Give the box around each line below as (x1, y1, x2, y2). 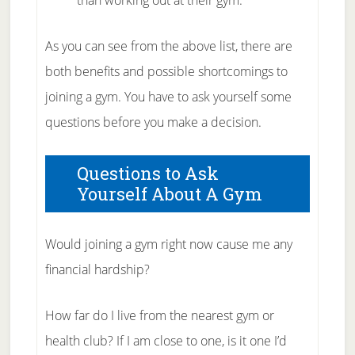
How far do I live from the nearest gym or (44, 307, 274, 324)
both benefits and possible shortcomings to (44, 63, 288, 80)
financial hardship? (44, 261, 150, 278)
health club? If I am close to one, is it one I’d (44, 332, 287, 349)
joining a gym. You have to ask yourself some (44, 88, 292, 105)
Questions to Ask (76, 162, 219, 185)
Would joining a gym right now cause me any (44, 235, 292, 253)
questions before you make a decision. (44, 113, 261, 131)
